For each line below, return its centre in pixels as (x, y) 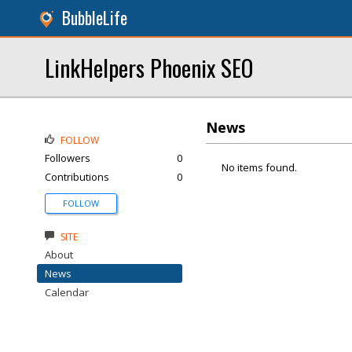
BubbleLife (95, 18)
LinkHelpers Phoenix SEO (149, 67)
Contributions (77, 177)
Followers (68, 158)
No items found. (259, 167)
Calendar (67, 292)
